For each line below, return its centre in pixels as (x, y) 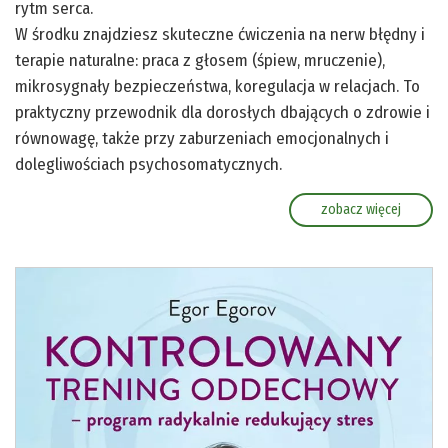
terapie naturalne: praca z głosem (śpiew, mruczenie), (200, 61)
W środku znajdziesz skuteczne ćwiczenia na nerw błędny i (220, 35)
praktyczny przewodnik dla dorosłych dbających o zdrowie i (222, 113)
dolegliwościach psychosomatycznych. (148, 165)
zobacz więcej (361, 210)
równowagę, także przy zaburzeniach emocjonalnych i (202, 139)
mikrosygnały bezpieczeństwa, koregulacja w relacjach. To (217, 87)
